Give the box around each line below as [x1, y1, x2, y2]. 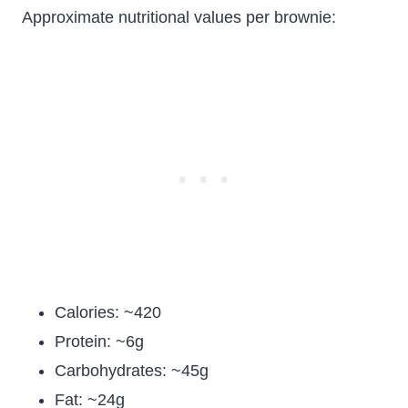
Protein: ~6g [55, 332, 144, 352]
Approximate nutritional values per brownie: [22, 8, 336, 27]
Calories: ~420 [55, 303, 161, 322]
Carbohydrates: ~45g [55, 362, 209, 381]
